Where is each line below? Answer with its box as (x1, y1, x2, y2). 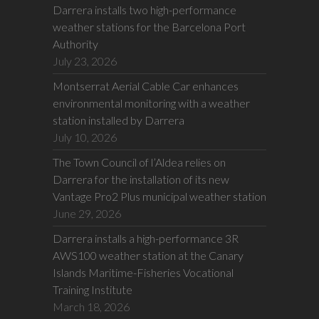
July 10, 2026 (53, 130, 117, 145)
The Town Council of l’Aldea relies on (53, 155, 226, 169)
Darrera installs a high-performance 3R (53, 231, 239, 246)
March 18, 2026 (53, 300, 130, 314)
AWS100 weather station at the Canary (53, 249, 244, 263)
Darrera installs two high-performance (53, 3, 236, 17)
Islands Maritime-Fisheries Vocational (53, 266, 234, 280)
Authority (53, 37, 98, 51)
